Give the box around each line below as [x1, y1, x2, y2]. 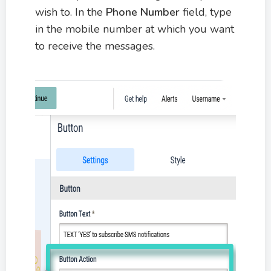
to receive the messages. [35, 38, 155, 53]
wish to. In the [35, 4, 106, 19]
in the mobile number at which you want [35, 21, 234, 36]
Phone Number [106, 4, 180, 19]
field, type [180, 4, 232, 19]
